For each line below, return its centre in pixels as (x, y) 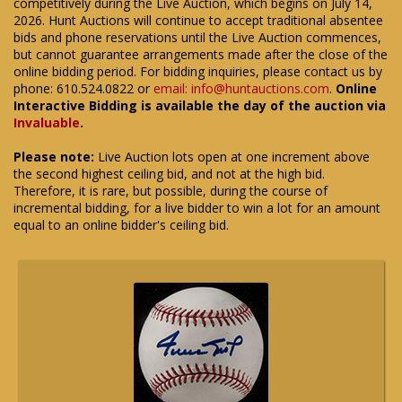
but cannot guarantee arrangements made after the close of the (201, 54)
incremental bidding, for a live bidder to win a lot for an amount (197, 208)
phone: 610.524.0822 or (83, 88)
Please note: (54, 157)
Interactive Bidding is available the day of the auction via (200, 105)
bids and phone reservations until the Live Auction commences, (197, 37)
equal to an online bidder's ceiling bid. (121, 225)
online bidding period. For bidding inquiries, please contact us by (198, 71)
